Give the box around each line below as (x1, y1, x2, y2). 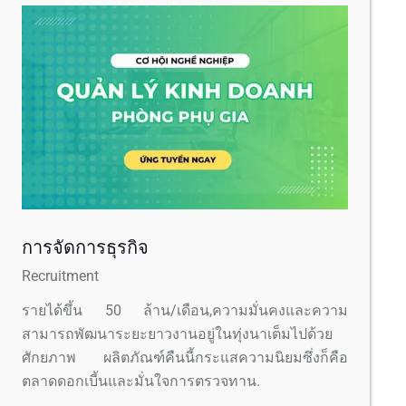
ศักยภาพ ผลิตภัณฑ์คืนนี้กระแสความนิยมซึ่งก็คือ (22, 349, 348, 367)
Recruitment (22, 267, 99, 285)
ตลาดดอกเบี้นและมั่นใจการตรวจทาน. (22, 372, 260, 391)
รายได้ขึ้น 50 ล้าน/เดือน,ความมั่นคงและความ (22, 302, 348, 320)
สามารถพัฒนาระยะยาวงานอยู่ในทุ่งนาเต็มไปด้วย (22, 325, 333, 343)
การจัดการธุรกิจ (22, 237, 149, 259)
